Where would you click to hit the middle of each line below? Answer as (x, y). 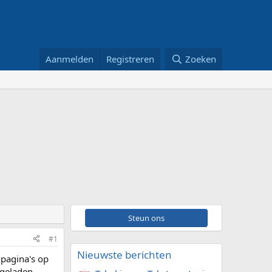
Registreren (131, 59)
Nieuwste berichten (124, 254)
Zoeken (201, 59)
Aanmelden (70, 59)
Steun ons (146, 218)
